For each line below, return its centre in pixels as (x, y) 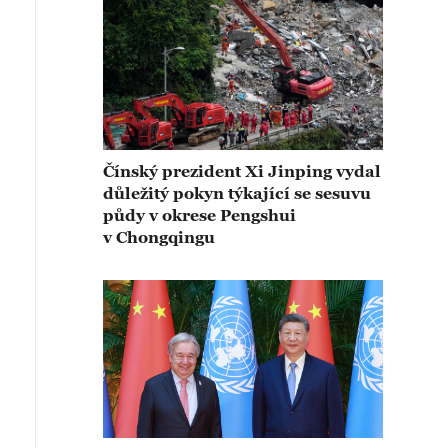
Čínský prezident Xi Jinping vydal (242, 171)
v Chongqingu (159, 237)
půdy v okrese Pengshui (199, 215)
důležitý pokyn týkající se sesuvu (237, 193)
